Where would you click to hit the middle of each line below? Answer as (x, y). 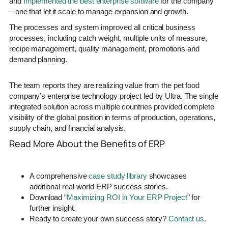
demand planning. (38, 59)
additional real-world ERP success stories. (99, 186)
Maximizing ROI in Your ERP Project (127, 197)
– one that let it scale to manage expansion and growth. (99, 11)
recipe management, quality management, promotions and (104, 48)
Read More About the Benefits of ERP (87, 143)
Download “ (48, 197)
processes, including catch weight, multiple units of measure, (108, 38)
